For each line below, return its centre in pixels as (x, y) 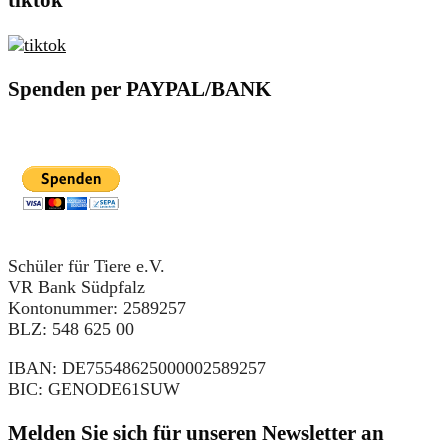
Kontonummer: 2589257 (97, 307)
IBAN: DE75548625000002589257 (137, 367)
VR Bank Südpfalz (76, 286)
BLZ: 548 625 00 (71, 328)
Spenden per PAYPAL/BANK (139, 88)
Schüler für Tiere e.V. (86, 265)
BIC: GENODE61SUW (94, 388)
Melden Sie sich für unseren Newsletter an (196, 432)
